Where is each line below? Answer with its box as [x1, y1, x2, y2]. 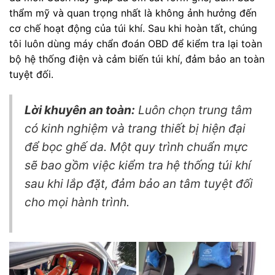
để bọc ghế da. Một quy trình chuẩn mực [25, 139, 248, 155]
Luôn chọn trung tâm [135, 103, 252, 118]
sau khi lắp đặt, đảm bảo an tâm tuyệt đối [25, 176, 253, 192]
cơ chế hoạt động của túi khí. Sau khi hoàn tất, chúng [9, 21, 257, 34]
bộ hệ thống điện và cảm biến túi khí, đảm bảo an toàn [9, 52, 265, 65]
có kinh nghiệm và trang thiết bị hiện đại [25, 121, 246, 136]
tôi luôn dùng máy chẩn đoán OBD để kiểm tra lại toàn [9, 37, 262, 50]
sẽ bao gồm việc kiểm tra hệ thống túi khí [25, 158, 251, 173]
